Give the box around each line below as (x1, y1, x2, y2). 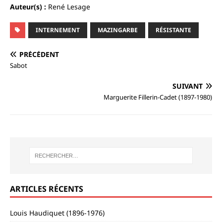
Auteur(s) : (10, 1, 48, 11)
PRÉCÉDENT (19, 49, 59, 59)
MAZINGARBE (98, 25, 138, 34)
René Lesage (48, 1, 90, 11)
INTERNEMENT (36, 25, 80, 34)
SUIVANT (172, 81, 203, 91)
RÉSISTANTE (156, 25, 191, 34)
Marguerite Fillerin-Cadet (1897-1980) (104, 92, 212, 102)
